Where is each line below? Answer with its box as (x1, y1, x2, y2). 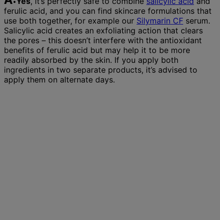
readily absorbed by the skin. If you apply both (4, 55, 178, 65)
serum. (183, 16, 210, 26)
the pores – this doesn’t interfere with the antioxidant (4, 35, 202, 46)
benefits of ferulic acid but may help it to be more (4, 45, 190, 55)
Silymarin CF (137, 16, 183, 26)
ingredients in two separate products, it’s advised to (4, 65, 197, 75)
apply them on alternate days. (4, 75, 115, 85)
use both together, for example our (4, 16, 137, 26)
